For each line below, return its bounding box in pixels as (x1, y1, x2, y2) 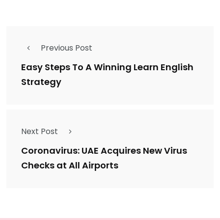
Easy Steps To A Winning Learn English (21, 61, 193, 74)
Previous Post (41, 42, 92, 54)
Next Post (21, 125, 58, 137)
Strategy (21, 76, 61, 88)
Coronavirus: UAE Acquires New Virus (21, 144, 187, 157)
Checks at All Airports (21, 159, 118, 172)
